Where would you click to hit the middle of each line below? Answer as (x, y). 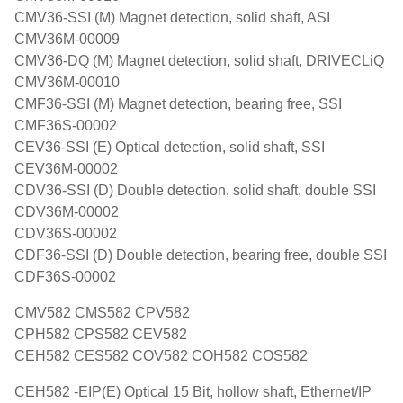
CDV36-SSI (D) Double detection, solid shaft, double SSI (195, 190)
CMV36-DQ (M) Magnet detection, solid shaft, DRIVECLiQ (199, 61)
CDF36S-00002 (65, 277)
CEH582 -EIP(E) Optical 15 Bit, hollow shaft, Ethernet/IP (193, 392)
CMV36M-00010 (67, 82)
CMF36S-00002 (66, 125)
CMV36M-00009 (67, 39)
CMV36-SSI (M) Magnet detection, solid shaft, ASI (172, 18)
